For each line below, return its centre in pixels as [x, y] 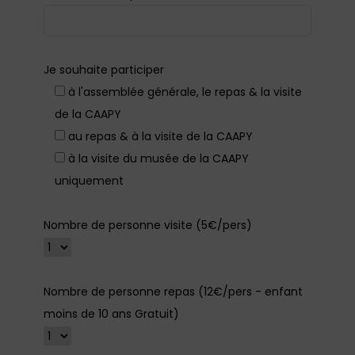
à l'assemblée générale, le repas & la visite [185, 92]
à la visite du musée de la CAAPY [158, 159]
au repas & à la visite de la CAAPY [160, 137]
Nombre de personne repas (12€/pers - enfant [173, 292]
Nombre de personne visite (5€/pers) [148, 225]
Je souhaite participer [104, 70]
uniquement [89, 181]
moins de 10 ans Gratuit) [111, 314]
